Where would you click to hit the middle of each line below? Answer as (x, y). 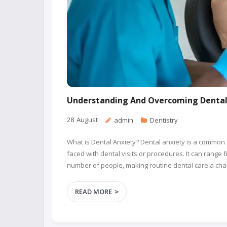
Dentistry (164, 120)
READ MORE (93, 191)
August (87, 119)
